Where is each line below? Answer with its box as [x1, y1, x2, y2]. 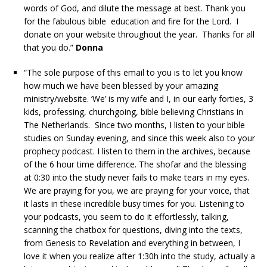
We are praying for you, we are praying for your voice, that [24, 184, 250, 196]
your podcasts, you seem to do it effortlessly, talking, [24, 210, 229, 222]
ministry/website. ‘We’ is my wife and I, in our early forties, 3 [24, 92, 253, 104]
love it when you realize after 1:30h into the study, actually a [24, 250, 255, 262]
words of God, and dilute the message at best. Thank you [24, 2, 246, 14]
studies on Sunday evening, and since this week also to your [24, 132, 255, 144]
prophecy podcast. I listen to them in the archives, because [24, 145, 250, 157]
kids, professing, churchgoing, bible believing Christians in [24, 105, 243, 117]
